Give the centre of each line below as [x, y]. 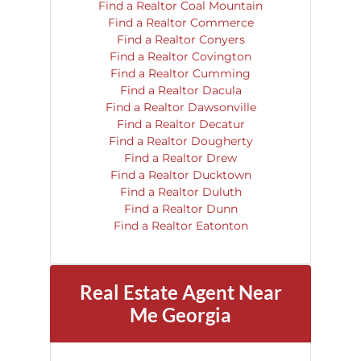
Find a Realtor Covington [180, 56]
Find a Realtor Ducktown [180, 175]
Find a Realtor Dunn [180, 209]
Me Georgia [180, 315]
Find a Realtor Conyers [180, 39]
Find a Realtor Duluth [180, 192]
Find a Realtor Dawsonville [180, 107]
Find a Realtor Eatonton [180, 226]
